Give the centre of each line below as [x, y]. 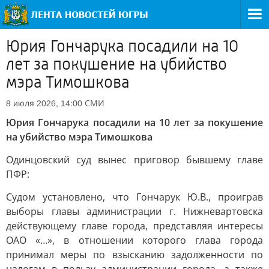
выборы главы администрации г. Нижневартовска [134, 211]
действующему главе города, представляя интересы [134, 226]
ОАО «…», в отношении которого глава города [134, 240]
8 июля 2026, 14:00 [44, 103]
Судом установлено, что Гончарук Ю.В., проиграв [134, 197]
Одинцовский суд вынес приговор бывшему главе [134, 160]
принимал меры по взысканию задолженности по [134, 255]
